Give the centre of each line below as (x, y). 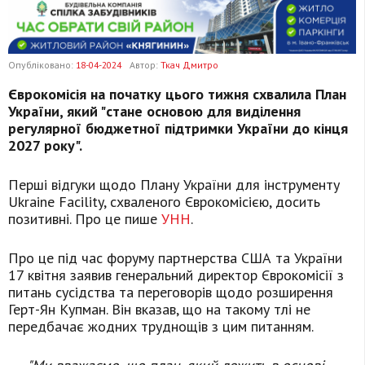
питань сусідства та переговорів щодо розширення (171, 292)
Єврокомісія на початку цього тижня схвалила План (177, 95)
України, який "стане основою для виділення (154, 112)
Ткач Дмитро (189, 65)
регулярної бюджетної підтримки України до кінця (178, 129)
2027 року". (45, 146)
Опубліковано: (42, 65)
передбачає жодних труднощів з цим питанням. (161, 327)
